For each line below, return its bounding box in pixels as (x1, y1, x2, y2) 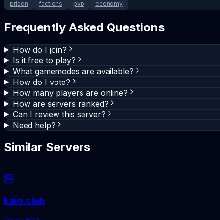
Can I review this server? (12, 109, 106, 119)
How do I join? (12, 44, 67, 55)
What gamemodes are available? (12, 66, 134, 76)
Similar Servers (4, 140, 90, 155)
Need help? (12, 120, 55, 130)
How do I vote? (12, 77, 70, 87)
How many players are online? (12, 87, 128, 98)
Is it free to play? (12, 55, 76, 65)
